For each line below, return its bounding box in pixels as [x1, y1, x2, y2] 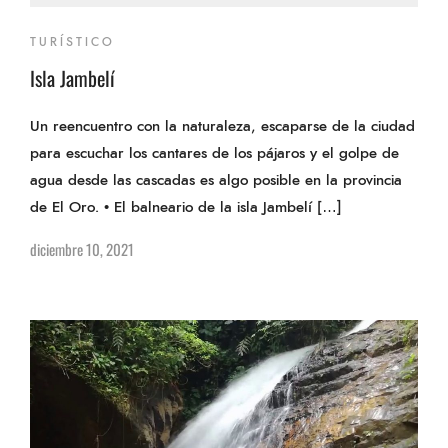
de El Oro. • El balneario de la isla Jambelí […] [30, 200, 342, 215]
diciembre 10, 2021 [30, 238, 134, 260]
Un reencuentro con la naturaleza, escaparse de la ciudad [30, 119, 415, 134]
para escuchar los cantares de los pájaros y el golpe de [30, 146, 399, 161]
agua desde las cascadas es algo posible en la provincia [30, 173, 402, 188]
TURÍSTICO [30, 36, 115, 48]
